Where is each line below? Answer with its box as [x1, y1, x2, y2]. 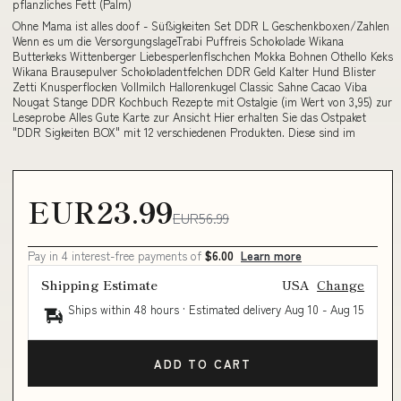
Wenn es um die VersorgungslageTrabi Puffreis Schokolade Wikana [13, 31, 344, 49]
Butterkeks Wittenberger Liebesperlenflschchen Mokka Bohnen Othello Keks [13, 47, 393, 64]
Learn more [241, 247, 302, 264]
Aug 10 [285, 301, 319, 318]
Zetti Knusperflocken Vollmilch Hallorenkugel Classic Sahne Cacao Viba [13, 77, 367, 95]
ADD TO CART [154, 354, 252, 372]
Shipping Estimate [41, 276, 158, 294]
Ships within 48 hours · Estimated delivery [68, 301, 285, 318]
